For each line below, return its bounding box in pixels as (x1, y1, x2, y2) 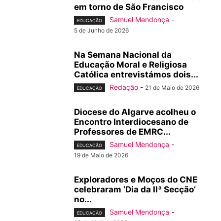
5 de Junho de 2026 (74, 26, 129, 34)
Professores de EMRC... (74, 126, 171, 137)
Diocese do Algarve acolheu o (74, 107, 196, 117)
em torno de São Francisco (74, 1, 184, 12)
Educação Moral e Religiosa (74, 59, 187, 70)
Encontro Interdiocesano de (74, 116, 188, 127)
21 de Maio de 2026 (145, 83, 199, 91)
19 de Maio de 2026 (74, 151, 128, 159)
